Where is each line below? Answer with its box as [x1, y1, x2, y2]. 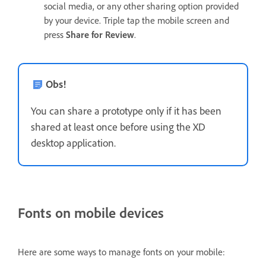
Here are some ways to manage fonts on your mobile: [18, 245, 225, 258]
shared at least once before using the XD [31, 120, 205, 133]
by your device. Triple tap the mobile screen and [44, 14, 229, 26]
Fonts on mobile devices [18, 204, 164, 221]
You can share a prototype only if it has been [31, 104, 221, 117]
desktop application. [31, 136, 116, 149]
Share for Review [66, 28, 134, 40]
